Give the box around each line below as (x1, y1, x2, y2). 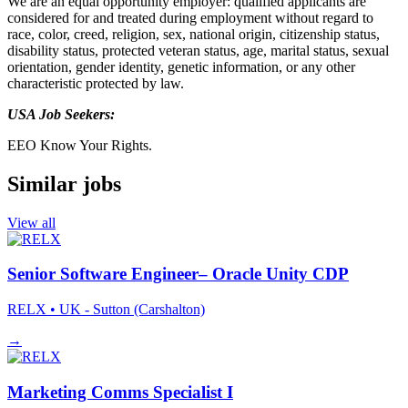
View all (7, 214, 56, 230)
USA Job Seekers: (7, 106, 115, 122)
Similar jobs (7, 171, 121, 196)
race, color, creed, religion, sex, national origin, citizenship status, (7, 25, 380, 42)
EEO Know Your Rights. (7, 137, 152, 153)
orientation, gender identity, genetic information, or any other (7, 58, 355, 75)
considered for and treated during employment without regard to (7, 9, 373, 25)
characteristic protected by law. (7, 75, 184, 91)
